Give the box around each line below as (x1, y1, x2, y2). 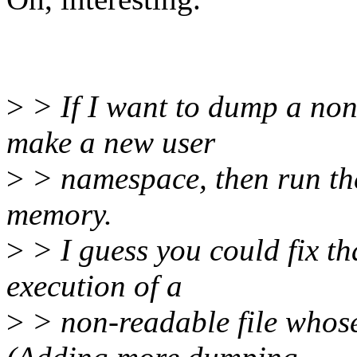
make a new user (6, 125, 215, 160)
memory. (6, 197, 112, 232)
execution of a (6, 269, 182, 304)
